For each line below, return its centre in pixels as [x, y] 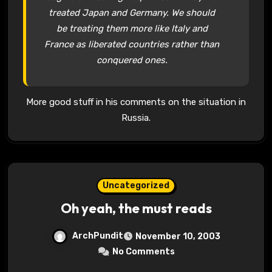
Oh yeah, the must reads [136, 208]
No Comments [143, 251]
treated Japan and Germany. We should [132, 12]
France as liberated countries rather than [132, 44]
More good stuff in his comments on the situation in [136, 102]
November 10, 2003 [178, 236]
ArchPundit [98, 236]
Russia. [136, 117]
